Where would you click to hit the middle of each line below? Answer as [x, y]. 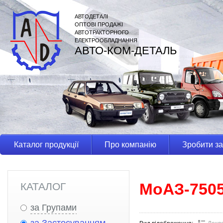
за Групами [54, 208]
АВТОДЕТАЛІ [91, 16]
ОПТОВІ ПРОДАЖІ [99, 24]
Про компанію [130, 145]
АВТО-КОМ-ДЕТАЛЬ [126, 51]
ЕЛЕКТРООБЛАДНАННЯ [106, 40]
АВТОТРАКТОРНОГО [102, 32]
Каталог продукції [46, 145]
